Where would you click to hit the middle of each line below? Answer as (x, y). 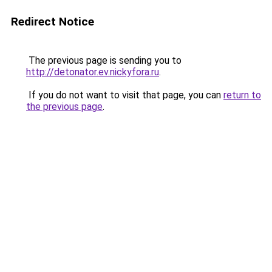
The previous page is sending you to (104, 60)
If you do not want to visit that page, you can (125, 95)
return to (242, 95)
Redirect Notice (53, 22)
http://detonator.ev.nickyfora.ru (93, 72)
